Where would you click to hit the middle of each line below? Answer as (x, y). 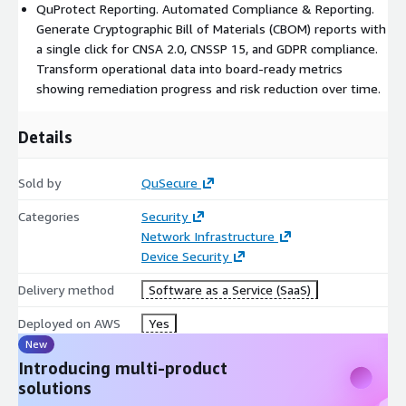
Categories (49, 217)
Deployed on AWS (69, 324)
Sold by (39, 183)
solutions (55, 388)
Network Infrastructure (208, 237)
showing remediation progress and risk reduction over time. (208, 89)
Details (45, 137)
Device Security (184, 256)
